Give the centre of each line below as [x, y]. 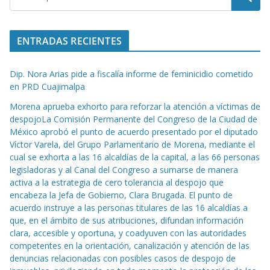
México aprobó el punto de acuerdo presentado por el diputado [134, 132]
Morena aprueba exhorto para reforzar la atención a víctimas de [135, 107]
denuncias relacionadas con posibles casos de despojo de [123, 259]
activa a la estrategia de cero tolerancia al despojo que [117, 183]
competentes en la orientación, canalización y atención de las [130, 246]
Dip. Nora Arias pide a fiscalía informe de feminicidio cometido [131, 74]
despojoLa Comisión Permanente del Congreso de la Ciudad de [133, 119]
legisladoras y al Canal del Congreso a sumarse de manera [124, 170]
